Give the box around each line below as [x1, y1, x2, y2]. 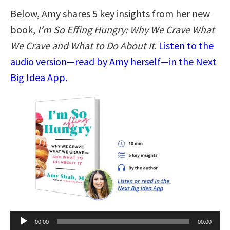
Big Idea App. [10, 70, 67, 84]
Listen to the [159, 39, 214, 52]
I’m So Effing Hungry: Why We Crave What [37, 23, 215, 36]
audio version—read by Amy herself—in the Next [10, 54, 217, 68]
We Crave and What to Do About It [10, 39, 155, 52]
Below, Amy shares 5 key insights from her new [10, 7, 210, 20]
